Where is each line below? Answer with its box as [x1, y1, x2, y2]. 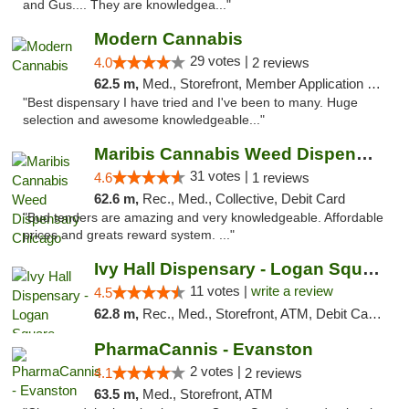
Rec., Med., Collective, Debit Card [142, 191, 345, 206]
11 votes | [189, 283, 251, 299]
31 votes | [189, 168, 252, 184]
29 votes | [189, 53, 252, 68]
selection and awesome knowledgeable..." [23, 113, 265, 127]
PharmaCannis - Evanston [93, 340, 313, 359]
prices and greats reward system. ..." [23, 228, 235, 242]
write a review [250, 283, 333, 299]
